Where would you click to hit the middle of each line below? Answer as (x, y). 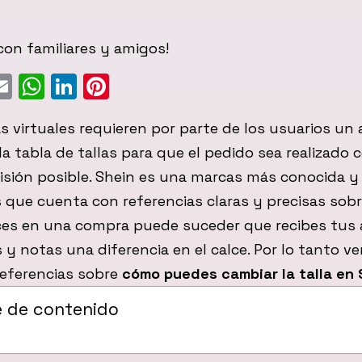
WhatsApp (109, 87)
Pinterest (166, 87)
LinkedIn (130, 87)
